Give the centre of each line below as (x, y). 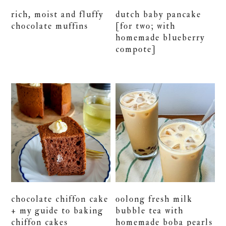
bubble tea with (150, 211)
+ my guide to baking (58, 211)
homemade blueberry (160, 37)
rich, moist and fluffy (58, 14)
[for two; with (146, 26)
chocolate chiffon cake (60, 199)
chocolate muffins (50, 26)
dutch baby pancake (159, 14)
